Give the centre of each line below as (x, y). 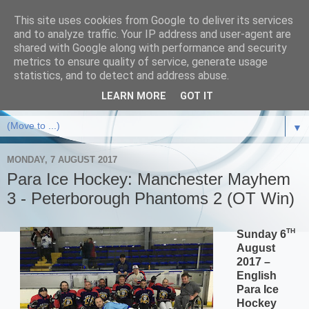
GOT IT (197, 97)
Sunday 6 (261, 234)
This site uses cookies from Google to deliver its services (153, 20)
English (256, 275)
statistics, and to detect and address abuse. (121, 76)
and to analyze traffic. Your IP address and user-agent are (152, 34)
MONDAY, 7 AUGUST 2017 (62, 160)
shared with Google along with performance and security (150, 48)
